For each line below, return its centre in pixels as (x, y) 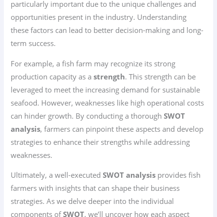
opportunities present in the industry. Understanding (99, 17)
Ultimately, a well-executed (57, 175)
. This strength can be (161, 76)
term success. (33, 43)
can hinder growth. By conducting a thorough (87, 116)
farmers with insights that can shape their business (95, 188)
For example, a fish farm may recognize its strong (93, 63)
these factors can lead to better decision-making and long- (107, 30)
